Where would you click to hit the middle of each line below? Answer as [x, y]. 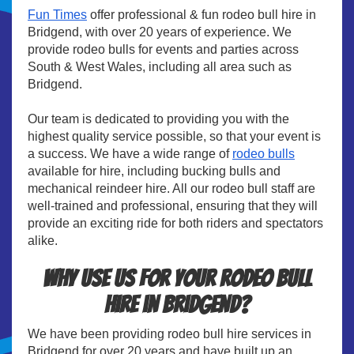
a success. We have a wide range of [130, 153]
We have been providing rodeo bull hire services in [169, 333]
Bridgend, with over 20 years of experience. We [160, 32]
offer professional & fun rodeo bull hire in [201, 14]
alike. [43, 240]
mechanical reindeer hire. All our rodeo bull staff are [171, 188]
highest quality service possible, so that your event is [174, 136]
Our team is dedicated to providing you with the [158, 119]
